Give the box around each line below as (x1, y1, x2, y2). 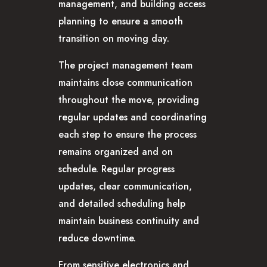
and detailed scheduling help (58, 196, 185, 210)
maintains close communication (58, 75, 193, 89)
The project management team (58, 58, 193, 72)
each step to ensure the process (58, 127, 197, 141)
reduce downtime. (58, 231, 136, 245)
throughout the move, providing (58, 92, 199, 107)
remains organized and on (58, 144, 173, 159)
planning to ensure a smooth (58, 14, 183, 28)
